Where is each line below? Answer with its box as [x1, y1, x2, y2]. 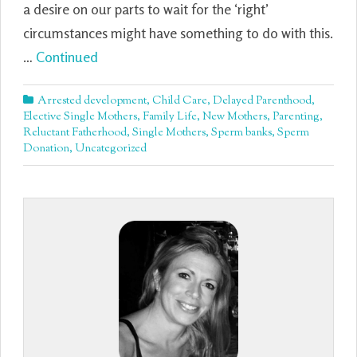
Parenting [273, 109, 320, 125]
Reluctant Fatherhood [23, 125, 127, 141]
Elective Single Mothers [23, 109, 137, 125]
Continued [36, 48, 98, 65]
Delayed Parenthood [213, 93, 312, 109]
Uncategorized [75, 141, 147, 157]
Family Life [143, 109, 197, 125]
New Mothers [202, 109, 267, 125]
